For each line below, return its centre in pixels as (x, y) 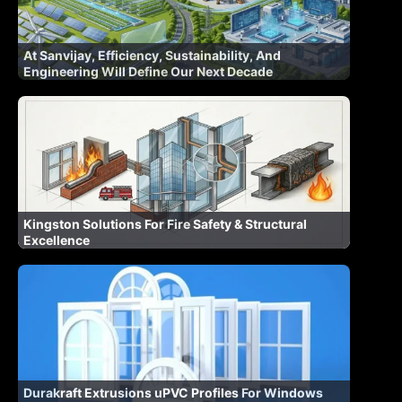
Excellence (57, 240)
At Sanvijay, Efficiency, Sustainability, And (152, 55)
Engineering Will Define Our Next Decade (148, 71)
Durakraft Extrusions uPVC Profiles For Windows (173, 392)
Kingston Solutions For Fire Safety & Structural (165, 223)
